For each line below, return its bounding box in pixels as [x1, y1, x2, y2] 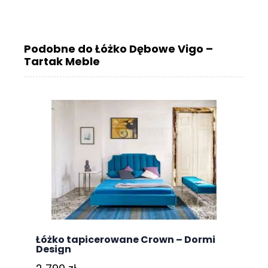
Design [36, 242, 71, 257]
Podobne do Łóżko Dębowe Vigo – [24, 41, 213, 57]
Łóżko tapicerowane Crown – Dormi [36, 233, 215, 247]
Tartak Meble [24, 54, 100, 69]
